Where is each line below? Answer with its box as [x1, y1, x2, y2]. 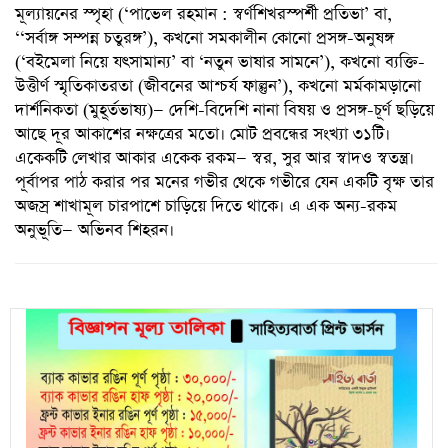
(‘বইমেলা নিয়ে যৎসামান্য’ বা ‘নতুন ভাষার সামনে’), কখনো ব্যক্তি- [15, 50, 425, 74]
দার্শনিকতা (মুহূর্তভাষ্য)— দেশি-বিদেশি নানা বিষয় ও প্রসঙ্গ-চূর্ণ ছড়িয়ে [15, 98, 434, 122]
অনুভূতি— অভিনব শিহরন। [15, 218, 174, 242]
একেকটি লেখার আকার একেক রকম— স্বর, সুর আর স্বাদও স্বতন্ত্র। [15, 146, 414, 170]
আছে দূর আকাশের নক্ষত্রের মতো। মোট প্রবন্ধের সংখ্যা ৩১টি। [15, 122, 390, 146]
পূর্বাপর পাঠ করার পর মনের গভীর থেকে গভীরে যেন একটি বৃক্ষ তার [15, 170, 434, 194]
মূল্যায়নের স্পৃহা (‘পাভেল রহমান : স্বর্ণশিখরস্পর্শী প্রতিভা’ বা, [15, 2, 392, 26]
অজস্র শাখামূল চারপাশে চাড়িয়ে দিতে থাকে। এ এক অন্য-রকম [15, 194, 397, 218]
